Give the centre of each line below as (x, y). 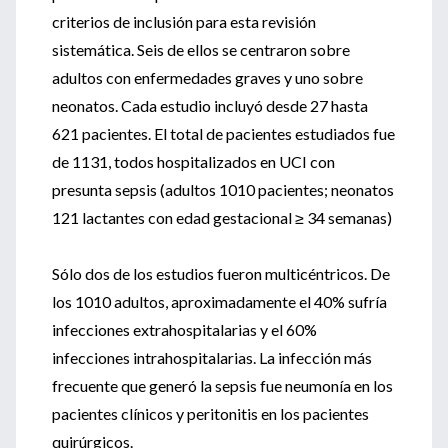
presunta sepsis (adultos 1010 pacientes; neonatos (223, 189)
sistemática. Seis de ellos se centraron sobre (201, 49)
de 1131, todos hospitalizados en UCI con (193, 161)
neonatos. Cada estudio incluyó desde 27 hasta (210, 105)
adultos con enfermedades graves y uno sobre (207, 77)
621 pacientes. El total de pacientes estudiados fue (223, 133)
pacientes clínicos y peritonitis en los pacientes (210, 413)
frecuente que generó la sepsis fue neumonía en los (222, 385)
